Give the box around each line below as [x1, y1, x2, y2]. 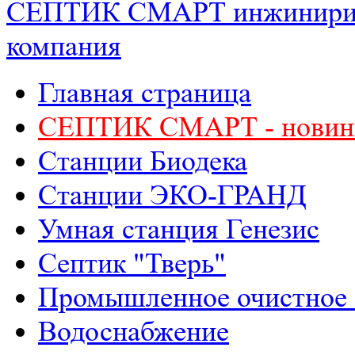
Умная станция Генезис [38, 212, 319, 246]
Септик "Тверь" [38, 246, 226, 280]
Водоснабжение [38, 315, 229, 348]
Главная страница [38, 76, 251, 109]
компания [6, 29, 121, 63]
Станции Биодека [38, 144, 247, 177]
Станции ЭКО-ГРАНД [38, 178, 307, 212]
